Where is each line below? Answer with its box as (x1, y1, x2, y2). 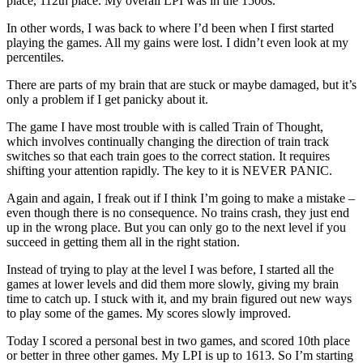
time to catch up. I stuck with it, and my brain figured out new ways (6, 291, 352, 305)
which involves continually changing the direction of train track (6, 134, 329, 148)
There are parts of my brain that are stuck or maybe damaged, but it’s (6, 77, 357, 92)
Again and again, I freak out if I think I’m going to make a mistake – (6, 190, 355, 205)
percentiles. (6, 49, 64, 64)
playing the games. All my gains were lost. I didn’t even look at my (6, 35, 348, 49)
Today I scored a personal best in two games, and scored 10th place (6, 333, 350, 348)
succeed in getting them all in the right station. (6, 234, 240, 249)
